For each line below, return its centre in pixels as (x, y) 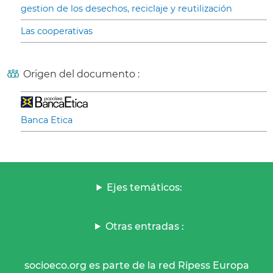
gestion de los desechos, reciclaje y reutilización (126, 8)
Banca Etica (47, 120)
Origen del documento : (81, 74)
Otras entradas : (144, 226)
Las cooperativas (57, 31)
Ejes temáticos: (145, 187)
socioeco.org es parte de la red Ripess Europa (136, 265)
